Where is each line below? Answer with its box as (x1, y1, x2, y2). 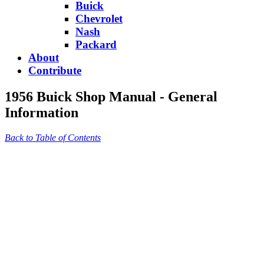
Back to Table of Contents (5, 132, 101, 143)
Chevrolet (75, 12, 123, 25)
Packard (75, 38, 117, 51)
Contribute (28, 64, 81, 77)
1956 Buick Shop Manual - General (5, 88, 217, 104)
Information (5, 104, 78, 120)
